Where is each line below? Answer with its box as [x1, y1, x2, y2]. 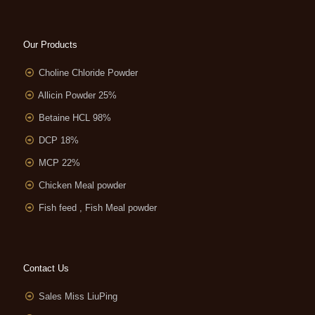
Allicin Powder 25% [38, 89, 117, 101]
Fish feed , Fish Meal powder [39, 202, 157, 213]
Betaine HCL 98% [39, 112, 112, 123]
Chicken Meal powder [39, 179, 127, 191]
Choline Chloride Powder [39, 67, 139, 78]
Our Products [23, 39, 77, 50]
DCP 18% [39, 134, 79, 146]
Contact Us [23, 262, 69, 274]
